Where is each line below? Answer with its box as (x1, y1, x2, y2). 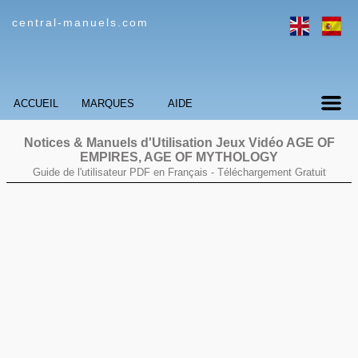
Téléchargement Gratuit (217, 166, 326, 178)
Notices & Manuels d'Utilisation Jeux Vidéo (23, 136, 286, 149)
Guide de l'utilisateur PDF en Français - (32, 166, 217, 178)
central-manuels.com (12, 16, 149, 29)
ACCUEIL (14, 97, 58, 109)
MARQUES (82, 97, 134, 109)
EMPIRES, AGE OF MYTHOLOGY (80, 150, 278, 164)
